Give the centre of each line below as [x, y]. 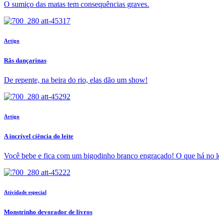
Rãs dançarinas [25, 60]
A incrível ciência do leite [39, 136]
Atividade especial [25, 192]
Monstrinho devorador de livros [48, 212]
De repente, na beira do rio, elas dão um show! [76, 80]
